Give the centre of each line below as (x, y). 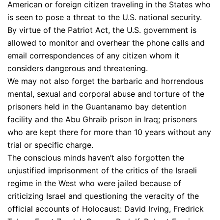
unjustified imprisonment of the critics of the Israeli (102, 170)
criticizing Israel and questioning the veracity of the (103, 196)
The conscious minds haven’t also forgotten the (96, 157)
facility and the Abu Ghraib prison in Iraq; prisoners (102, 119)
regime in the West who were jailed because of (94, 183)
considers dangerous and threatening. (78, 68)
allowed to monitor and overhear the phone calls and (106, 42)
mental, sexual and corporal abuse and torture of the (106, 94)
